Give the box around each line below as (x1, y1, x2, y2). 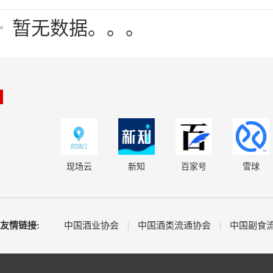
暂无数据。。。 (12, 18, 144, 39)
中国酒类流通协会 (138, 221, 211, 230)
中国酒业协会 (64, 221, 119, 230)
